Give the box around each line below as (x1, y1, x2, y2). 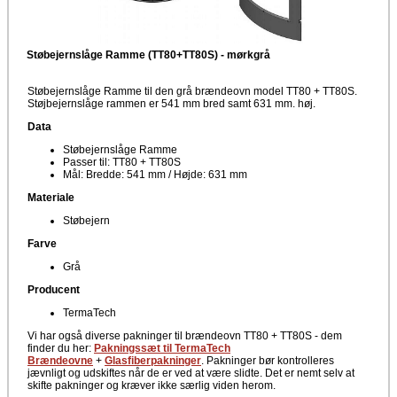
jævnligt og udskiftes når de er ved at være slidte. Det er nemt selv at (27, 366, 354, 379)
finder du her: (27, 341, 94, 354)
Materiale (27, 191, 74, 204)
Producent (27, 283, 80, 296)
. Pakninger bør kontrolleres (201, 354, 334, 367)
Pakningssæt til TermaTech (94, 341, 230, 354)
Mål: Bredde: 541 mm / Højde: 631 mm (63, 167, 247, 181)
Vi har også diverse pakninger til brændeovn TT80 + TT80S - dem (27, 329, 342, 342)
